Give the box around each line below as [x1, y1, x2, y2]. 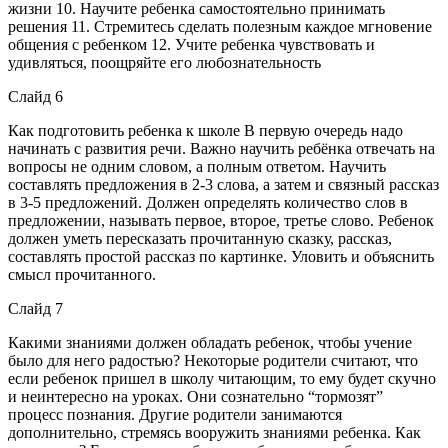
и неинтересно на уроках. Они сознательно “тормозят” [8, 387, 383, 405]
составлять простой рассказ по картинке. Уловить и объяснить [8, 247, 434, 265]
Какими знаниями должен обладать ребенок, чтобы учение [8, 333, 412, 351]
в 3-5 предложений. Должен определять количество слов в [8, 193, 408, 211]
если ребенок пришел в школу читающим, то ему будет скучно [8, 369, 436, 387]
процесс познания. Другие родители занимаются [8, 405, 342, 423]
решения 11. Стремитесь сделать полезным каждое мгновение [8, 17, 432, 35]
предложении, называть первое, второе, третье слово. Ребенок [8, 211, 434, 229]
